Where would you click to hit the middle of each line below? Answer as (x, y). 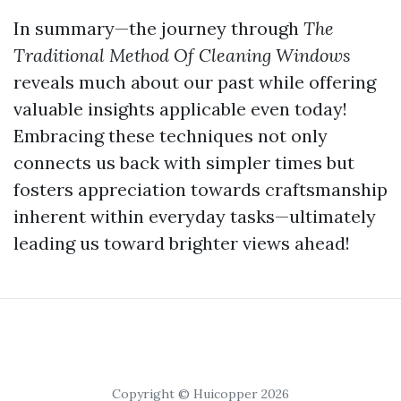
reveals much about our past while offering (195, 82)
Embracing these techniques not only (171, 136)
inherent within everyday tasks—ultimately (195, 216)
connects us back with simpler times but (184, 162)
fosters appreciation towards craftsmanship (200, 189)
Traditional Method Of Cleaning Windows (182, 55)
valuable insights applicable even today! (180, 109)
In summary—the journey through (158, 28)
